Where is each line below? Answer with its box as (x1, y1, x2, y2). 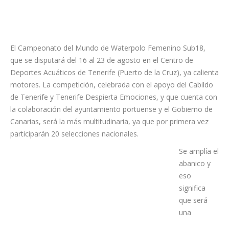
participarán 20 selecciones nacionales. (10, 129, 139, 139)
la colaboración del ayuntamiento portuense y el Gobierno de (10, 104, 213, 114)
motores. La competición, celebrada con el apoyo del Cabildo (10, 80, 213, 89)
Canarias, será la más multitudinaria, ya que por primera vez (10, 117, 209, 126)
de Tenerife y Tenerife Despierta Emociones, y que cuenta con (10, 92, 217, 102)
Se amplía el (179, 207, 219, 217)
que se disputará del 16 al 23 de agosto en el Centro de (10, 55, 193, 65)
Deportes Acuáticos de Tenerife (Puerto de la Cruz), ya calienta (10, 67, 219, 77)
